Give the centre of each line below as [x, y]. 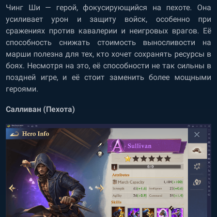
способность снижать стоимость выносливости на [108, 42]
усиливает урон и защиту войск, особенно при [108, 19]
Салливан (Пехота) [40, 109]
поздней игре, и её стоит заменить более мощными [108, 77]
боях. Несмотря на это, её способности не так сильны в [108, 65]
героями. [22, 89]
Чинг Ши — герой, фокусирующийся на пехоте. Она [108, 7]
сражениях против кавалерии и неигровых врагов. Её [108, 31]
